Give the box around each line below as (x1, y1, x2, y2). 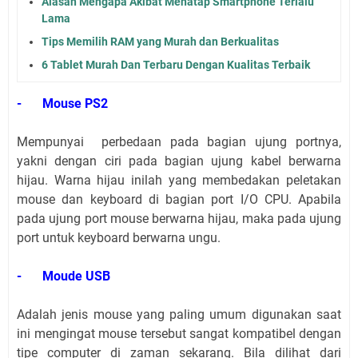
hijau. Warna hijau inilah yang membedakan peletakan (17, 173, 341, 189)
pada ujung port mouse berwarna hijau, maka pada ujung (17, 211, 341, 227)
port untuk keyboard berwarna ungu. (17, 230, 221, 246)
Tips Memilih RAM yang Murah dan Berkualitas (42, 35, 279, 49)
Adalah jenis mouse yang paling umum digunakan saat (17, 307, 341, 323)
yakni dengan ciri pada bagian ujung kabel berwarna (17, 153, 341, 169)
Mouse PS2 (42, 96, 108, 112)
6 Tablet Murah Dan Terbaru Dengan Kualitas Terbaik (42, 58, 310, 72)
